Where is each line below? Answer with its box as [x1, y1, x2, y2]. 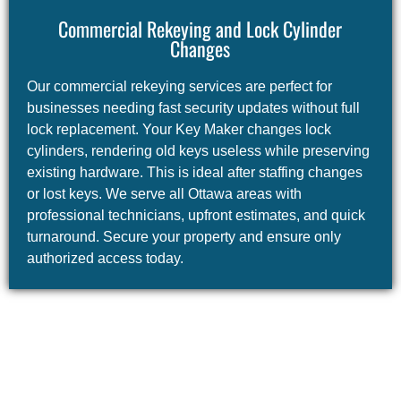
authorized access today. [26, 251, 183, 267]
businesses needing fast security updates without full [26, 100, 360, 116]
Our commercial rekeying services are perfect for [26, 79, 332, 95]
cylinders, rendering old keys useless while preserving [26, 143, 370, 159]
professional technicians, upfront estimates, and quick [26, 208, 365, 224]
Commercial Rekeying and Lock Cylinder [58, 14, 343, 44]
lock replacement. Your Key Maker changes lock [26, 122, 331, 138]
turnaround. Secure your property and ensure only [26, 229, 341, 245]
